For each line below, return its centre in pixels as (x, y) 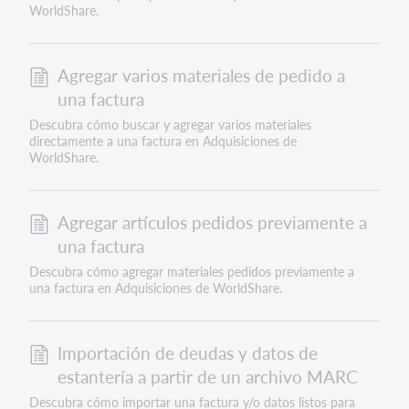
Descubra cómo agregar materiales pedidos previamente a (191, 272)
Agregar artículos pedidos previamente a (212, 222)
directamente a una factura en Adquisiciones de (163, 141)
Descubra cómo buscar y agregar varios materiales (170, 125)
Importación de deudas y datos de (187, 352)
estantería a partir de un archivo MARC (207, 376)
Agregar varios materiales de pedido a (201, 75)
